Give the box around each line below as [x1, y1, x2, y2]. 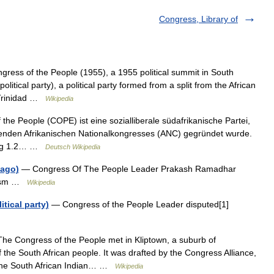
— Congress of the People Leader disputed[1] [49, 199, 229, 209]
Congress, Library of [159, 14, 238, 24]
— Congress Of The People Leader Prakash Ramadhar [19, 164, 236, 174]
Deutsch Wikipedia [45, 143, 100, 150]
